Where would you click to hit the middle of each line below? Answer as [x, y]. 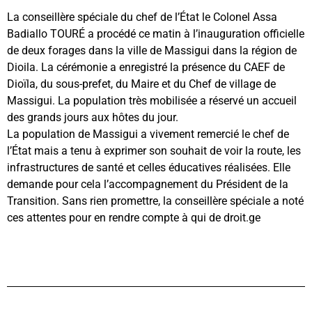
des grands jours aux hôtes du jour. [93, 117]
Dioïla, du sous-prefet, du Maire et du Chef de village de [141, 84]
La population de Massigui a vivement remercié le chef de [148, 134]
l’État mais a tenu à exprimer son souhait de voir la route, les [154, 150]
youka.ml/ [32, 234]
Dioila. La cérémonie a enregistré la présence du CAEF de [146, 67]
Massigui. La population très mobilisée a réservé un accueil [152, 100]
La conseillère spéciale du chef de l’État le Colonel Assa [142, 17]
